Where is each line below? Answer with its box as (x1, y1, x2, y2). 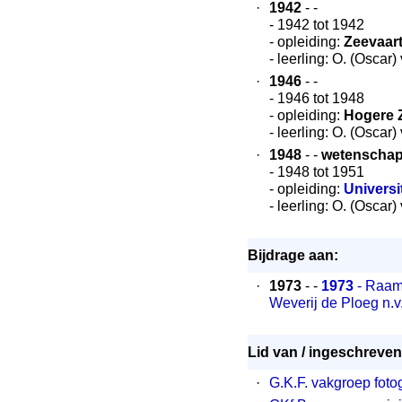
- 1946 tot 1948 (269, 91, 364, 106)
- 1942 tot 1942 (269, 17, 364, 32)
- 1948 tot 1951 (269, 164, 364, 179)
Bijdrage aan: (248, 248, 338, 263)
